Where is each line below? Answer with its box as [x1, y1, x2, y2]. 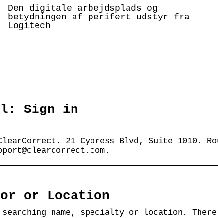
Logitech [8, 20, 51, 31]
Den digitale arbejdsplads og [8, 3, 158, 13]
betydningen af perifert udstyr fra [8, 12, 190, 22]
